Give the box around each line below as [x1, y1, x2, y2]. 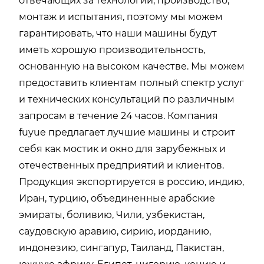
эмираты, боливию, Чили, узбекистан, [19, 209, 204, 220]
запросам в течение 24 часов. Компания [19, 110, 218, 121]
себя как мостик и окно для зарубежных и [19, 143, 226, 154]
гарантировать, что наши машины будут [19, 27, 217, 39]
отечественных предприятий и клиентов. [19, 159, 224, 171]
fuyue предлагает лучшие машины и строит [19, 126, 235, 138]
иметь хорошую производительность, [19, 44, 205, 55]
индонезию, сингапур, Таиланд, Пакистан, [19, 242, 224, 253]
